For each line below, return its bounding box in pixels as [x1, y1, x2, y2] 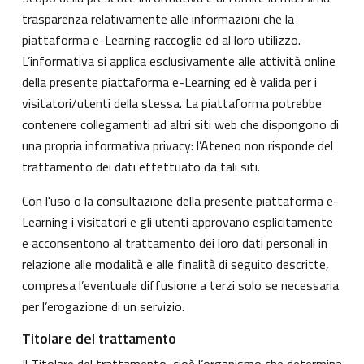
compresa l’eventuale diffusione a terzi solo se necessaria [22, 275, 339, 295]
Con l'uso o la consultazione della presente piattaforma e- [22, 190, 339, 210]
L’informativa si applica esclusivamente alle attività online [22, 50, 336, 71]
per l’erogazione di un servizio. [22, 296, 184, 316]
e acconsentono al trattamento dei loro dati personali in [22, 232, 327, 253]
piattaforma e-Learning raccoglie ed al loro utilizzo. [22, 29, 301, 50]
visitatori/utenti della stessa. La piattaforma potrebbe [22, 93, 322, 113]
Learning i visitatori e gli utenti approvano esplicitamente [22, 211, 333, 232]
